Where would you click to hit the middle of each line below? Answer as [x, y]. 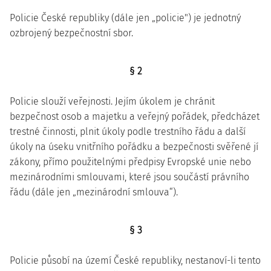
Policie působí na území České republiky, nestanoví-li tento [135, 260]
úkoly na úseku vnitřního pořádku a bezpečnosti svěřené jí [134, 147]
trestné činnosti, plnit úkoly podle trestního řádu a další [128, 132]
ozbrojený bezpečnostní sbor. [71, 33]
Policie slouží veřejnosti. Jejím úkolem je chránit [112, 101]
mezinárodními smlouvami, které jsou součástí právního [129, 177]
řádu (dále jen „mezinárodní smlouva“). [94, 192]
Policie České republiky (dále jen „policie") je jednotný [125, 18]
